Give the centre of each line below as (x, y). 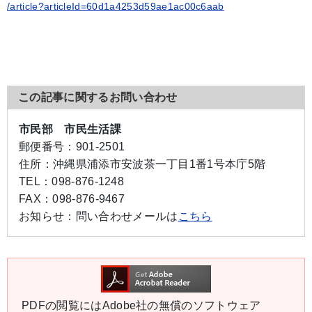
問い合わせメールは (127, 217)
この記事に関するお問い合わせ (98, 97)
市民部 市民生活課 (70, 130)
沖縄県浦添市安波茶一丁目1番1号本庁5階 (159, 164)
